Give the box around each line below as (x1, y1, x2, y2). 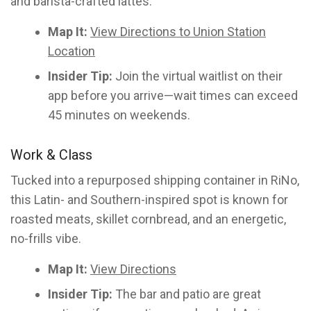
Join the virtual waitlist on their (112, 69, 283, 83)
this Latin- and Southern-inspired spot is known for (10, 192, 288, 207)
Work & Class (10, 146, 92, 163)
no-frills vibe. (10, 231, 81, 246)
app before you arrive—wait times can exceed (48, 88, 298, 103)
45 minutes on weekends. (48, 108, 190, 122)
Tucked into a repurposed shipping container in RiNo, (10, 173, 299, 187)
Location (48, 44, 95, 58)
